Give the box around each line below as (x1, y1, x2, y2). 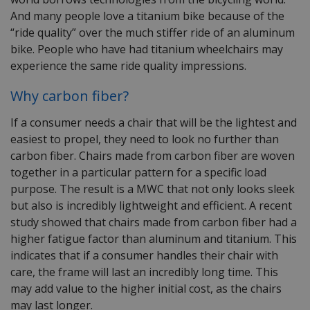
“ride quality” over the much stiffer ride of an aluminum (10, 25, 295, 41)
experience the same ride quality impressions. (10, 58, 249, 74)
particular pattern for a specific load (78, 165, 266, 181)
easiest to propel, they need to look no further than (10, 131, 279, 147)
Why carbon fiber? (10, 86, 129, 106)
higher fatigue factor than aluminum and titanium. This (10, 231, 297, 247)
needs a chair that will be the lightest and (82, 115, 297, 131)
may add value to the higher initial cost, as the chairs (10, 281, 282, 297)
